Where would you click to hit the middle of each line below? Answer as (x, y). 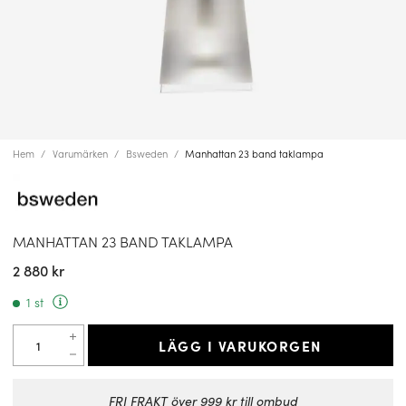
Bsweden (146, 153)
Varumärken (80, 153)
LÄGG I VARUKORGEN (241, 345)
